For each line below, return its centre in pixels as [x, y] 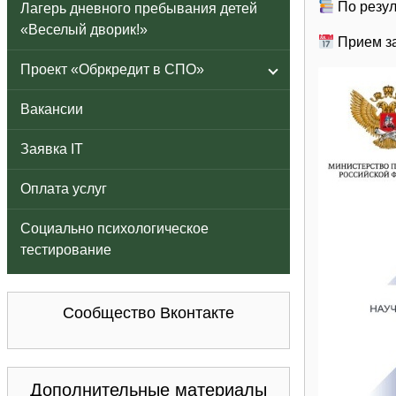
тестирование [66, 250]
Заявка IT [52, 149]
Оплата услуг [64, 189]
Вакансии [52, 109]
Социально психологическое [114, 228]
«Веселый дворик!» [84, 30]
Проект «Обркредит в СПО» [112, 69]
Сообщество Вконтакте [148, 313]
